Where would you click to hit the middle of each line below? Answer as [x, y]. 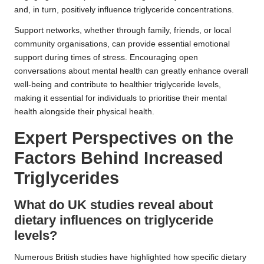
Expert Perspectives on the [124, 138]
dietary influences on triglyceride [114, 220]
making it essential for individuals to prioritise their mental [121, 98]
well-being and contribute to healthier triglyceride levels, [118, 84]
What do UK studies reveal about [113, 204]
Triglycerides [67, 178]
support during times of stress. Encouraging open [106, 57]
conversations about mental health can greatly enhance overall [131, 71]
